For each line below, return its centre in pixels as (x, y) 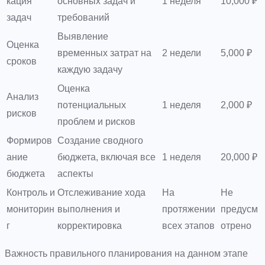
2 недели (182, 53)
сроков (22, 61)
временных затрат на (104, 53)
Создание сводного (100, 140)
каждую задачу (90, 69)
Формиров (29, 140)
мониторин (30, 209)
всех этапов (188, 225)
